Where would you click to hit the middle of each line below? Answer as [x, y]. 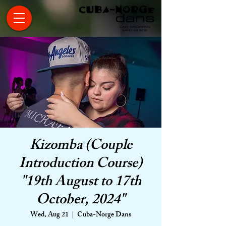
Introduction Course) [81, 165]
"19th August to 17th [81, 183]
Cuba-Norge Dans [104, 215]
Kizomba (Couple [81, 147]
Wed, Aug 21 [49, 215]
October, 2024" [81, 201]
